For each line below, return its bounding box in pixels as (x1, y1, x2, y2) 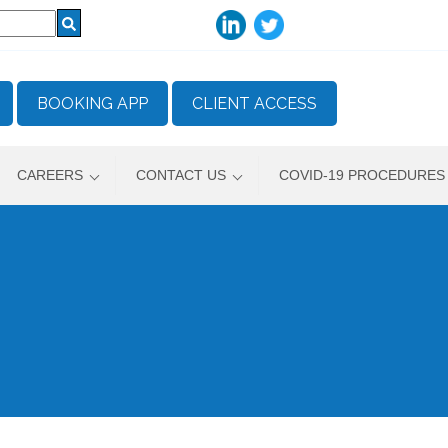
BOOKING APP (37, 94, 148, 113)
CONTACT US (135, 167, 226, 183)
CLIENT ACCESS (192, 94, 317, 113)
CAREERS (16, 167, 83, 183)
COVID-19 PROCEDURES (278, 167, 445, 183)
